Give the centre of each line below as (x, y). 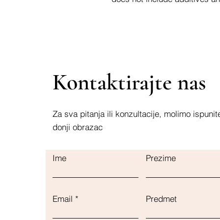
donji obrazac (78, 127)
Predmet (161, 198)
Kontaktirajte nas (129, 82)
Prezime (161, 158)
